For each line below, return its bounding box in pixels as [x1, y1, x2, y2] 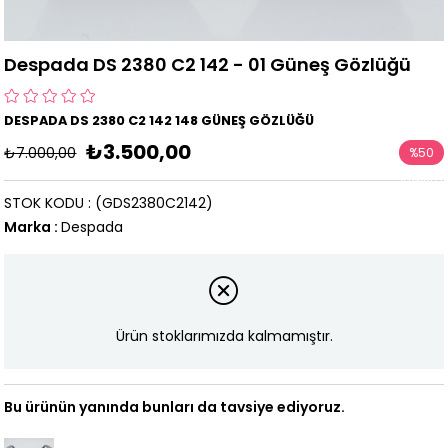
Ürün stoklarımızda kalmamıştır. [115, 325, 333, 346]
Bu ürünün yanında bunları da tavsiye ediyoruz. [4, 396, 346, 417]
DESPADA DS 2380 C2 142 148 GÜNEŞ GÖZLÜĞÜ [4, 111, 315, 129]
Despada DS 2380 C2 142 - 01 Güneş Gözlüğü [4, 51, 412, 77]
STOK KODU [4, 192, 85, 213]
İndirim [399, 168, 443, 186]
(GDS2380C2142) [95, 192, 214, 213]
